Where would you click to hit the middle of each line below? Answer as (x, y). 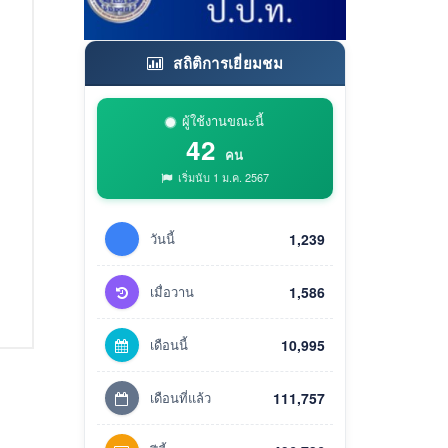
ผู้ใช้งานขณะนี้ (222, 120)
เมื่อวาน (171, 291)
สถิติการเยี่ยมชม (225, 62)
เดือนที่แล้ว (180, 397)
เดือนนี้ (168, 344)
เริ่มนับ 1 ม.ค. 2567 (221, 176)
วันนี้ (162, 238)
